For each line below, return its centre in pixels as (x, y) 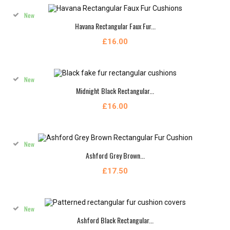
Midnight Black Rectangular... (115, 91)
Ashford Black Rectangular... (115, 220)
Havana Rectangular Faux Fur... (115, 26)
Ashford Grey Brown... (115, 155)
